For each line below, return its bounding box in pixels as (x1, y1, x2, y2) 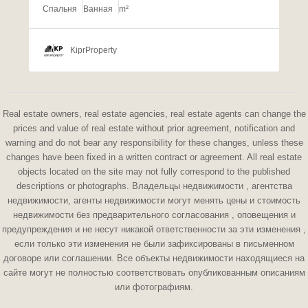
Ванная (83, 4, 113, 14)
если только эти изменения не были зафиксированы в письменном (14, 239, 294, 250)
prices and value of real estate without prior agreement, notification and (13, 123, 295, 134)
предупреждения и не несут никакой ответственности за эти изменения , (2, 224, 306, 235)
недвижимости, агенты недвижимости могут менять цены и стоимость (8, 195, 300, 206)
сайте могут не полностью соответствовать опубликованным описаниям (3, 267, 305, 278)
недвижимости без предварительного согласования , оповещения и (12, 210, 296, 221)
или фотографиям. (115, 282, 193, 293)
